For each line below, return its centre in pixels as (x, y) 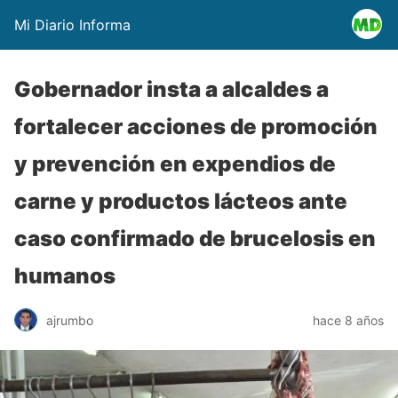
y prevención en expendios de (175, 164)
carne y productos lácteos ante (181, 201)
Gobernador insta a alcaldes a (171, 89)
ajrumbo (70, 320)
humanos (65, 276)
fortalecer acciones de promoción (196, 127)
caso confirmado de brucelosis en (195, 239)
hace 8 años (348, 320)
